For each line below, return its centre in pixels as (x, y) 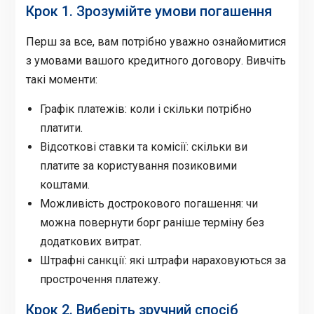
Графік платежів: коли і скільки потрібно (145, 109)
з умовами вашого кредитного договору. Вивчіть (156, 60)
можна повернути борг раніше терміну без (152, 222)
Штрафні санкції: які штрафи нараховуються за (163, 260)
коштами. (64, 184)
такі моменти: (61, 79)
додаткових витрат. (90, 241)
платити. (61, 128)
